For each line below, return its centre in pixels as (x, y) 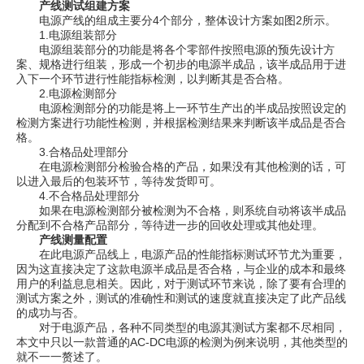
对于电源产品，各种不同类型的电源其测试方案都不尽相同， (181, 327)
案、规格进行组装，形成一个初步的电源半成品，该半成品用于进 (181, 64)
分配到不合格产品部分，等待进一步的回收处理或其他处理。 (170, 225)
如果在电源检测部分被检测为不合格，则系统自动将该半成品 (181, 210)
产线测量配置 (62, 240)
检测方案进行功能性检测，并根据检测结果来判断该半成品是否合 (181, 123)
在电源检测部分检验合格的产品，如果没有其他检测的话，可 (181, 167)
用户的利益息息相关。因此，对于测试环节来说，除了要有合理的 (181, 284)
